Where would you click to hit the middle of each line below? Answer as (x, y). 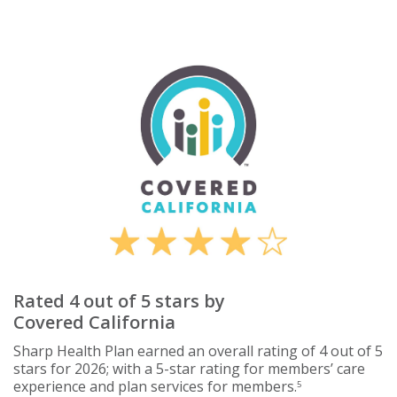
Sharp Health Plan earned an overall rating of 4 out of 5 (198, 350)
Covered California (94, 322)
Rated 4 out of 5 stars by (119, 300)
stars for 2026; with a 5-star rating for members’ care (189, 368)
